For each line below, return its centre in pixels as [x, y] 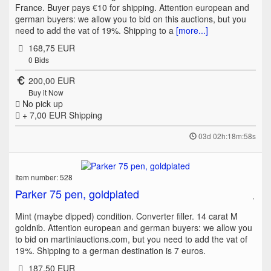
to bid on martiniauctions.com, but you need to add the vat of [131, 239]
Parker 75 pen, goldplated [77, 193]
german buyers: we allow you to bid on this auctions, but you [131, 18]
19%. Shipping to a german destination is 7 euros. [110, 250]
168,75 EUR [51, 47]
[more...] [192, 30]
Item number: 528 [44, 177]
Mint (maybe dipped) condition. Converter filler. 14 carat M [126, 216]
